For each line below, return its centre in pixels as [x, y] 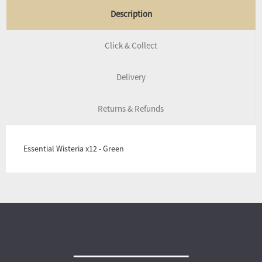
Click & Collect [131, 45]
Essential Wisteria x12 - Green [74, 148]
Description [131, 13]
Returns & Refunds [131, 108]
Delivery [131, 77]
